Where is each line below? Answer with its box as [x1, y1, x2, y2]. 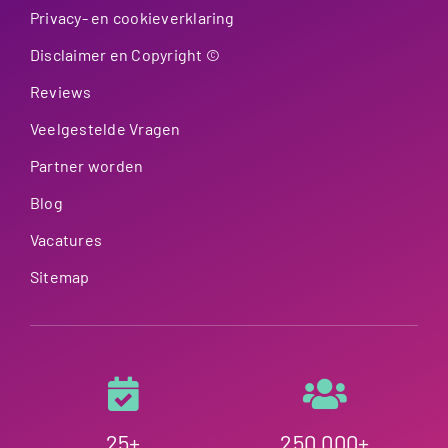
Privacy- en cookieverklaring [29, 7, 235, 27]
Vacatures [29, 229, 103, 249]
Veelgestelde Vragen [29, 118, 181, 138]
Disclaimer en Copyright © [29, 44, 220, 64]
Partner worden [29, 155, 144, 175]
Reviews [29, 81, 92, 101]
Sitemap [29, 266, 90, 286]
